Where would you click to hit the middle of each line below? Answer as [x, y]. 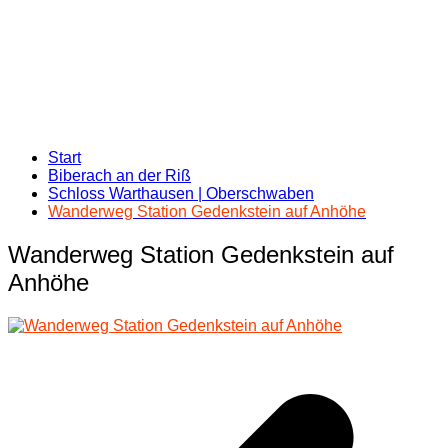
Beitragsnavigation [104, 363]
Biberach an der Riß [119, 175]
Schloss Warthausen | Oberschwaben [181, 193]
